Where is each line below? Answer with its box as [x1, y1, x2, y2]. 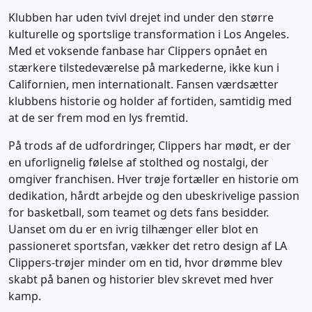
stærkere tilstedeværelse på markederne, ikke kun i [8, 60, 279, 75]
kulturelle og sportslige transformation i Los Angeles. [8, 26, 289, 42]
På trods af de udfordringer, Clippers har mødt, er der [8, 138, 291, 153]
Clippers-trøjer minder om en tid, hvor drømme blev [8, 255, 282, 270]
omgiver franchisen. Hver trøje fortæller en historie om [8, 171, 299, 187]
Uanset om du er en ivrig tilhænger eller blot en [8, 221, 258, 237]
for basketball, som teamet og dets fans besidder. [8, 205, 269, 220]
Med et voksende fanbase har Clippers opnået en [8, 43, 267, 58]
